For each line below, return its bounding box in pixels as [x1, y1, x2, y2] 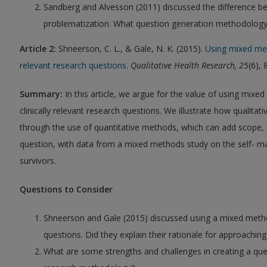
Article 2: [20, 42, 56, 54]
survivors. [20, 154, 56, 166]
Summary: [20, 88, 65, 100]
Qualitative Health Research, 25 [131, 59, 249, 71]
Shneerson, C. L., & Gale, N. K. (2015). [56, 42, 205, 54]
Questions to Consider [20, 183, 113, 195]
